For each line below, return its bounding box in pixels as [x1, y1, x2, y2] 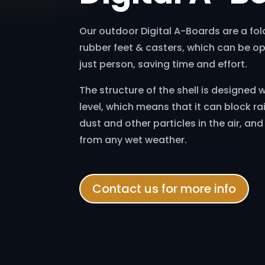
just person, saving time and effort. [79, 57, 248, 71]
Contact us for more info [92, 180, 237, 197]
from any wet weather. [79, 132, 188, 147]
